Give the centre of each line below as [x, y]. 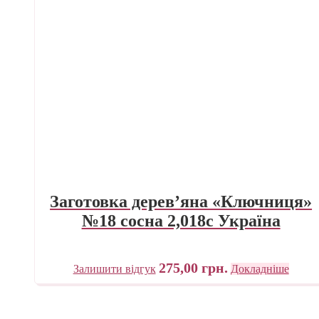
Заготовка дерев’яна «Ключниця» [181, 201]
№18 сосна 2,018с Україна [181, 220]
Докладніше [260, 268]
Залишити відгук [114, 268]
